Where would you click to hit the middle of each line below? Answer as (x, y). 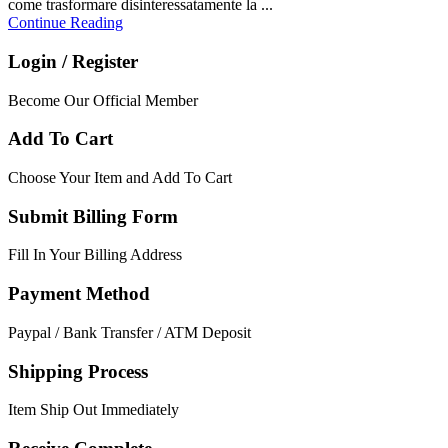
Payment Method (79, 294)
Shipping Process (78, 371)
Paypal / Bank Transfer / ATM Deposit (129, 332)
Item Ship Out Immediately (93, 410)
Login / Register (73, 61)
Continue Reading (65, 23)
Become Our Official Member (103, 100)
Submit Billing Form (93, 216)
